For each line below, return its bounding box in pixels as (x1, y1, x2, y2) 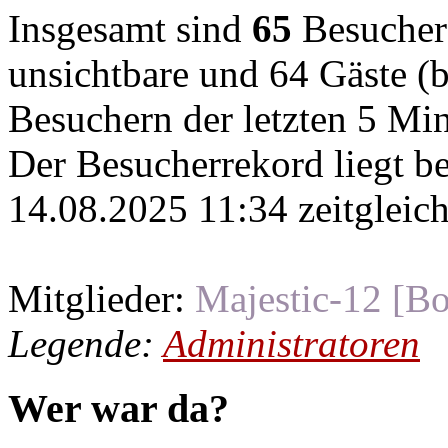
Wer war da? (8, 386, 229, 432)
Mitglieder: (8, 277, 195, 321)
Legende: (8, 322, 163, 366)
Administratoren (163, 322, 420, 366)
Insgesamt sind (8, 7, 252, 51)
